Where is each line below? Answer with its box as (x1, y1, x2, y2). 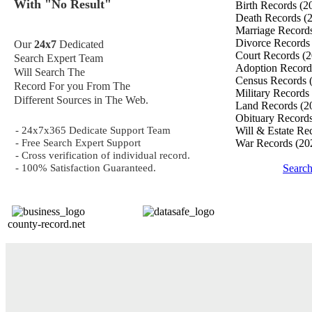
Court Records (235, 49, 302, 61)
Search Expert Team (14, 52, 103, 64)
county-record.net (8, 218, 85, 230)
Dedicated (56, 38, 104, 50)
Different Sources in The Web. (14, 93, 148, 106)
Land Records (235, 100, 300, 111)
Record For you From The (14, 79, 130, 92)
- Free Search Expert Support (15, 136, 141, 148)
